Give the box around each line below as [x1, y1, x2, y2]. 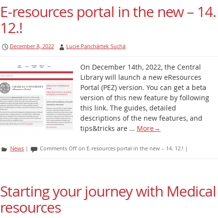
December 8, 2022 [10, 42, 54, 50]
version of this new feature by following [80, 93, 209, 102]
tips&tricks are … [80, 124, 137, 133]
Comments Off [40, 145, 77, 152]
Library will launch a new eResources [80, 73, 201, 82]
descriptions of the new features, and [80, 113, 202, 123]
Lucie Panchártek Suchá [66, 42, 126, 50]
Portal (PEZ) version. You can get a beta [80, 83, 206, 92]
